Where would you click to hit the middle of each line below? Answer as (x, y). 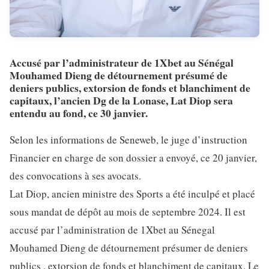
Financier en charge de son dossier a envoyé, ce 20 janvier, (133, 158)
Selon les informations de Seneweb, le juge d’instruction (128, 140)
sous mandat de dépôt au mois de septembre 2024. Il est (128, 212)
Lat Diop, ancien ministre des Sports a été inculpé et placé (132, 194)
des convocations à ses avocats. (75, 176)
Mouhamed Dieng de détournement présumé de (119, 75)
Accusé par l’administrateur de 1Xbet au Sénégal (122, 63)
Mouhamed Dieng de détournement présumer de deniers (129, 248)
